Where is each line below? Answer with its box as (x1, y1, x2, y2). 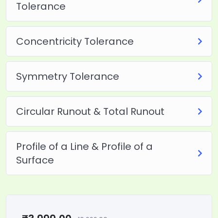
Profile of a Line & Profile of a (16, 139, 153, 153)
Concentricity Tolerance (16, 34, 134, 48)
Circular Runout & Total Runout (16, 104, 164, 118)
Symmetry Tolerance (16, 69, 119, 83)
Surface (16, 153, 54, 167)
